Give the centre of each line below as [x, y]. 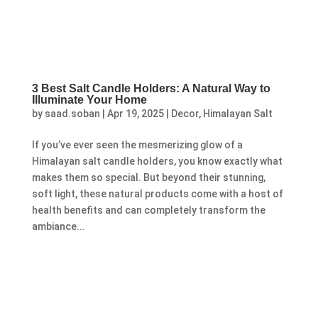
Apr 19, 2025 [135, 113]
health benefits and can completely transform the [148, 210]
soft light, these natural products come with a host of [157, 193]
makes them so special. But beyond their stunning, [148, 177]
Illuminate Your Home [89, 99]
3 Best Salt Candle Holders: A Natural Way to [151, 88]
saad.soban [72, 113]
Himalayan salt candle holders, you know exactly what [157, 161]
